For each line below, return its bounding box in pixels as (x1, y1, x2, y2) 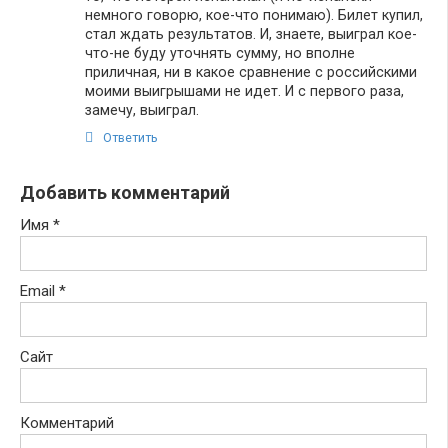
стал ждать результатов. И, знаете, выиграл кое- (85, 25, 417, 42)
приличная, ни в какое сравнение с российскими (85, 63, 417, 80)
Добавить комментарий (20, 181, 230, 203)
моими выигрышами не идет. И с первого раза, (85, 82, 404, 99)
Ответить (103, 129, 158, 145)
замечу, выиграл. (85, 101, 199, 118)
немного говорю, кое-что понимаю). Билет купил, (85, 6, 423, 23)
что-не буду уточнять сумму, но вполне (85, 44, 355, 61)
